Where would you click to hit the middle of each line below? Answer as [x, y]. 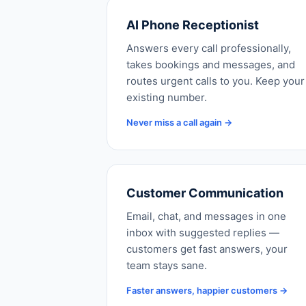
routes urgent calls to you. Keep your [215, 81]
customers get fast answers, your [207, 249]
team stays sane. [167, 265]
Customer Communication [205, 193]
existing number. [167, 97]
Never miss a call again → [179, 122]
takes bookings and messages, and [211, 65]
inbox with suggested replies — [203, 233]
